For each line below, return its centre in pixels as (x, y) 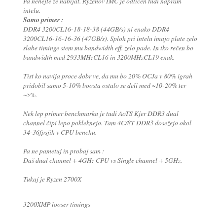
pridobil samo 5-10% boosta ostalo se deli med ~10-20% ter (104, 85)
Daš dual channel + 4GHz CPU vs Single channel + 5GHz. (102, 160)
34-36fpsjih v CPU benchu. (60, 132)
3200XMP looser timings (56, 204)
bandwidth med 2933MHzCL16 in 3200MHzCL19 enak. (99, 57)
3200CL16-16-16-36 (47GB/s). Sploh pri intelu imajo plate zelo (110, 38)
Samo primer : (43, 20)
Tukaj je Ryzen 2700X (52, 179)
